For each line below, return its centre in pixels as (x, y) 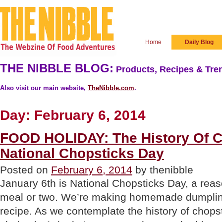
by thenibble (163, 170)
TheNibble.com (111, 88)
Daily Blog (199, 42)
